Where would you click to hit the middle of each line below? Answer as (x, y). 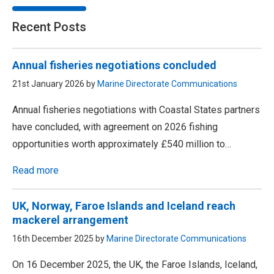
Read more (35, 171)
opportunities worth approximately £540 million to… (122, 144)
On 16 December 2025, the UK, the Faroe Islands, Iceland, (135, 265)
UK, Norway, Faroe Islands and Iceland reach (124, 206)
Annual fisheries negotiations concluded (114, 65)
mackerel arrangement (70, 220)
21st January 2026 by (55, 84)
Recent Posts (49, 27)
